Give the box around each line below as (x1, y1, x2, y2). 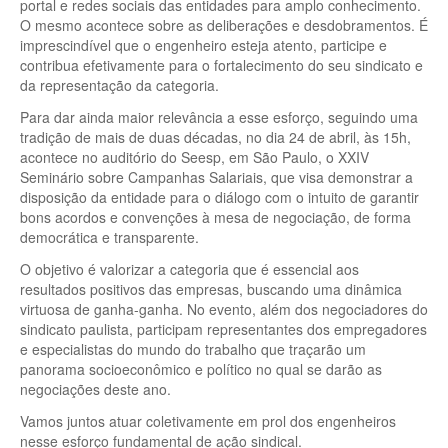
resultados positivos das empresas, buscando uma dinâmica (20, 278, 402, 299)
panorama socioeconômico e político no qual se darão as (20, 358, 382, 379)
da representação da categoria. (20, 74, 219, 95)
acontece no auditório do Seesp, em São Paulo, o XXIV (20, 146, 369, 167)
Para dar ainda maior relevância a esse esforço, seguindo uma (20, 106, 418, 127)
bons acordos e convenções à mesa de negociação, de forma (20, 206, 411, 227)
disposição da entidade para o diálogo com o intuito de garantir (20, 186, 419, 207)
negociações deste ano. (20, 378, 171, 399)
